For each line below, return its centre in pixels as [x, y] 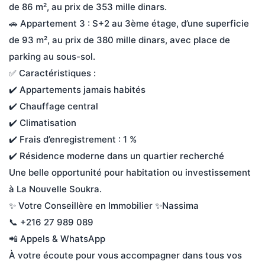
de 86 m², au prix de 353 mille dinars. [88, 7]
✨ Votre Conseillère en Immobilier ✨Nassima [104, 206]
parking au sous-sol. [52, 56]
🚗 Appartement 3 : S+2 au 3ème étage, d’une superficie [130, 23]
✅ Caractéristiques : [52, 73]
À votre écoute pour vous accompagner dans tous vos [127, 255]
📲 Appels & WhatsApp [57, 239]
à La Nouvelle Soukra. [56, 189]
